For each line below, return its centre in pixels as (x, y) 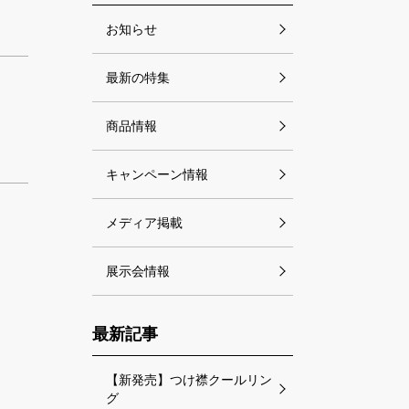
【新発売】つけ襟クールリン (189, 380)
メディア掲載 (144, 223)
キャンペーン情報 (157, 174)
